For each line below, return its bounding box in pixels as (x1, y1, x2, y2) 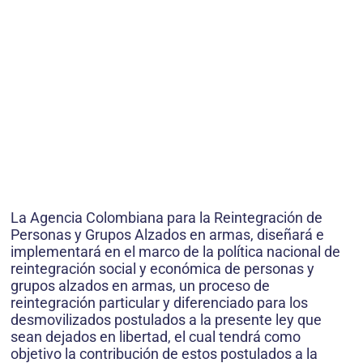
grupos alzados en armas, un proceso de (11, 276, 270, 294)
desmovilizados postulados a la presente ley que (11, 310, 322, 328)
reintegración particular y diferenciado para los (11, 293, 308, 311)
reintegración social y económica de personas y (11, 259, 314, 277)
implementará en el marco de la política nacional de (11, 242, 340, 260)
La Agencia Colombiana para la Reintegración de (11, 208, 322, 226)
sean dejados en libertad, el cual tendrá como (11, 327, 301, 345)
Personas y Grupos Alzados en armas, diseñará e (11, 225, 324, 243)
